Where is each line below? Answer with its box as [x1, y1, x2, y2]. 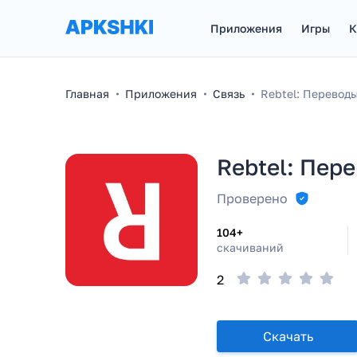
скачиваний [217, 240, 284, 254]
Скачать [262, 328, 313, 344]
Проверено [217, 190, 288, 206]
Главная [65, 87, 109, 100]
